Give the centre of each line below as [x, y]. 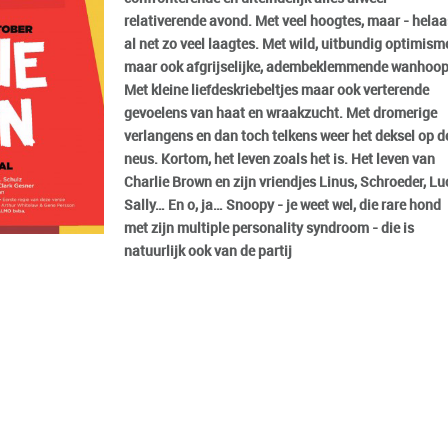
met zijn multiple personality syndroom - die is [269, 228]
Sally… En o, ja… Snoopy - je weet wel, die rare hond [282, 205]
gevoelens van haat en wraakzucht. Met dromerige [280, 113]
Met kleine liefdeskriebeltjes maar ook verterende [276, 90]
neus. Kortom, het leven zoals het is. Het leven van [279, 159]
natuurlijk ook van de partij [208, 251]
